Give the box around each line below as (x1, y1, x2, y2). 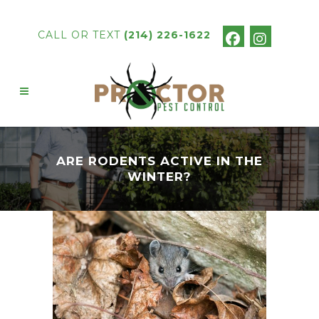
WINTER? (127, 169, 192, 184)
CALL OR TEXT (37, 28, 124, 41)
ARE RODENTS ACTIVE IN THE (56, 153, 263, 168)
